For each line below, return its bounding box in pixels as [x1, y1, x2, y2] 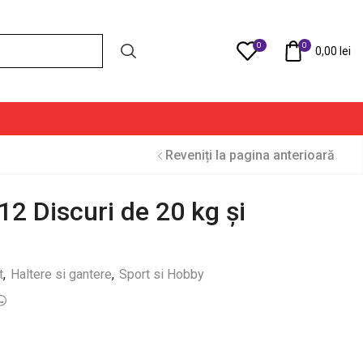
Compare [161, 44, 210, 58]
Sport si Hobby [118, 267, 204, 282]
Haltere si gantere [10, 267, 112, 282]
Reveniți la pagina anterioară [165, 147, 335, 163]
